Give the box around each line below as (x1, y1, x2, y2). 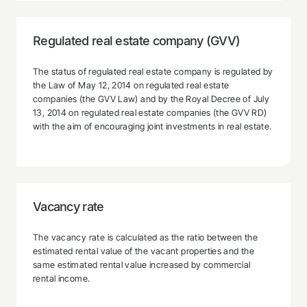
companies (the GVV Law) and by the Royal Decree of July (33, 93, 270, 104)
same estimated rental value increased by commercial (33, 259, 251, 270)
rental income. (33, 273, 90, 284)
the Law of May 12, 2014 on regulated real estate (33, 79, 230, 90)
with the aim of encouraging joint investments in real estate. (33, 121, 272, 132)
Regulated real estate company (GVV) (33, 33, 241, 48)
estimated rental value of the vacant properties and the (33, 245, 255, 256)
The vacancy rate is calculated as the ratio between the (33, 232, 258, 243)
